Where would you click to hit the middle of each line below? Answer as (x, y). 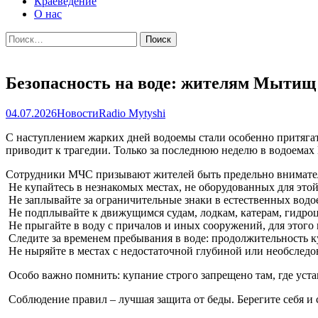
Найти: (22, 37)
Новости (78, 113)
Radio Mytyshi (132, 113)
